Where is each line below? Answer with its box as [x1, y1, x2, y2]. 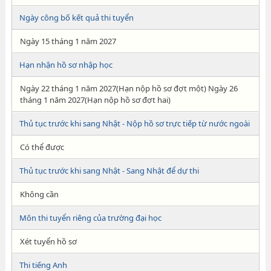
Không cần [19, 189, 59, 200]
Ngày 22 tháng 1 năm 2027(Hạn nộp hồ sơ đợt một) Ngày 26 [19, 83, 238, 94]
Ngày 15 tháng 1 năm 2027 [19, 36, 116, 47]
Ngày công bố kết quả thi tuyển [19, 12, 134, 23]
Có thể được [19, 142, 64, 152]
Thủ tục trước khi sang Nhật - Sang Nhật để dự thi [19, 165, 199, 176]
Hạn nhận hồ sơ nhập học [19, 59, 113, 70]
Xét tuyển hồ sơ [19, 236, 77, 247]
